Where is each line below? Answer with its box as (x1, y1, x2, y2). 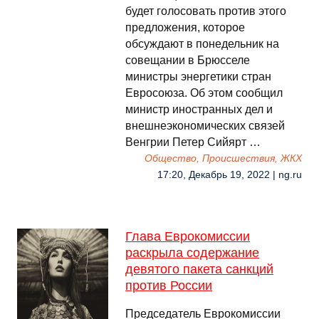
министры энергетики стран (125, 70, 271, 83)
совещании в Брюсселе (125, 54, 250, 66)
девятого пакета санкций (125, 262, 273, 276)
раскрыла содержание (125, 246, 259, 260)
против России (125, 278, 212, 293)
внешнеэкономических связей (125, 120, 285, 132)
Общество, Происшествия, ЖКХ (145, 153, 302, 164)
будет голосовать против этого (125, 5, 286, 17)
